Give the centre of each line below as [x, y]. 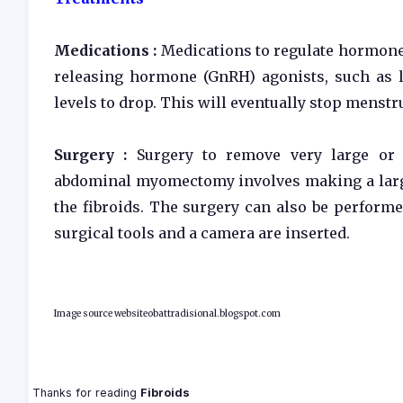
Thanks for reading [85, 393]
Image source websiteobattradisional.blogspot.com [167, 313]
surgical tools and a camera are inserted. [202, 233]
